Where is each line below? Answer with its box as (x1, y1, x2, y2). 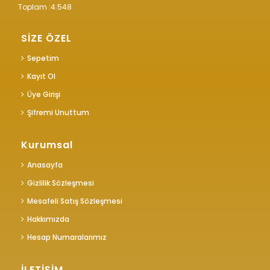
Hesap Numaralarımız (27, 232, 107, 243)
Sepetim (27, 53, 59, 64)
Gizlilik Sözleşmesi (27, 178, 94, 189)
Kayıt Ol (27, 71, 55, 82)
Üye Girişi (27, 89, 60, 100)
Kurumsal (21, 138, 73, 152)
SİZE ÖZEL (21, 31, 72, 46)
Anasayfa (27, 160, 63, 171)
